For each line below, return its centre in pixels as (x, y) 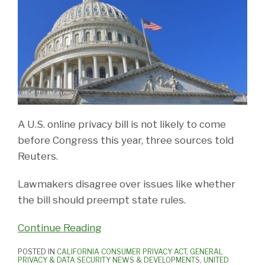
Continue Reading (60, 227)
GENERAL (206, 251)
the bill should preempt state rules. (102, 200)
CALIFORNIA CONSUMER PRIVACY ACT (122, 251)
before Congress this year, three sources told (126, 140)
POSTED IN (37, 251)
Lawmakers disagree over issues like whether (127, 184)
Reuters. (38, 156)
